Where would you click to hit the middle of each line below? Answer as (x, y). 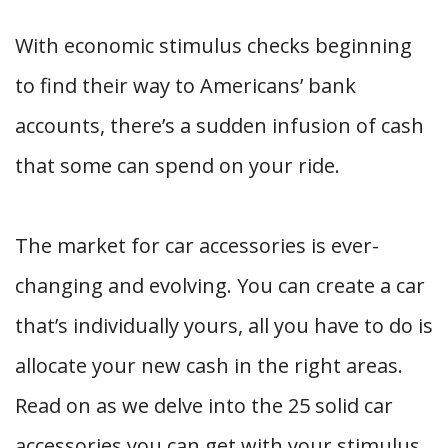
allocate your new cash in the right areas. (209, 365)
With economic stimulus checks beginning (213, 45)
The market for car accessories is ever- (197, 245)
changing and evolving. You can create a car (220, 285)
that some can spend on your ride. (177, 165)
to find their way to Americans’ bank (185, 85)
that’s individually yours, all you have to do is (224, 325)
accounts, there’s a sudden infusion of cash (219, 125)
